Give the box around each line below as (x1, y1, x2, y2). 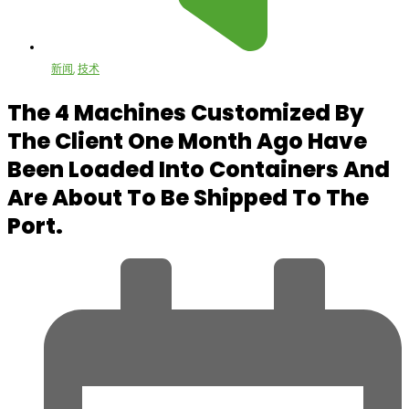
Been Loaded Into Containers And (7, 154, 390, 184)
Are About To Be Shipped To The (7, 183, 369, 213)
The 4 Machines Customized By (7, 98, 364, 128)
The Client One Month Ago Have (7, 126, 367, 156)
